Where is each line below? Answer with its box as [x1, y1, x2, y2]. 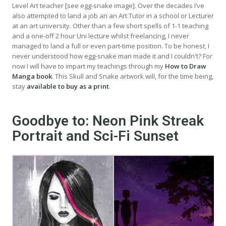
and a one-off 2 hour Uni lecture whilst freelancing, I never [12, 31, 189, 40]
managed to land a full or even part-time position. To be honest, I [12, 41, 209, 50]
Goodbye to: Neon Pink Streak [12, 112, 204, 129]
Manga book [12, 71, 52, 81]
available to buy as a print [27, 81, 109, 91]
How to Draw [165, 61, 206, 71]
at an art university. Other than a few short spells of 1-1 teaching [12, 21, 208, 30]
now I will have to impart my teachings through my [12, 61, 165, 71]
